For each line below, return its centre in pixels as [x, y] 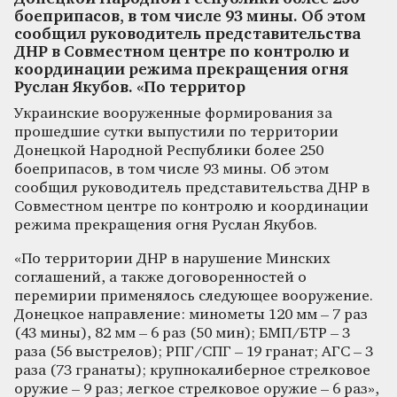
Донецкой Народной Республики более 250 [169, 151]
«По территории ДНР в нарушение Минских [172, 259]
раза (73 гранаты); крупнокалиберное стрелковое [192, 370]
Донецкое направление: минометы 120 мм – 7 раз [191, 315]
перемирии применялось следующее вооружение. [194, 296]
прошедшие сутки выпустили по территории [176, 132]
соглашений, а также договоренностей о [160, 277]
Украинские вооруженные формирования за [173, 113]
